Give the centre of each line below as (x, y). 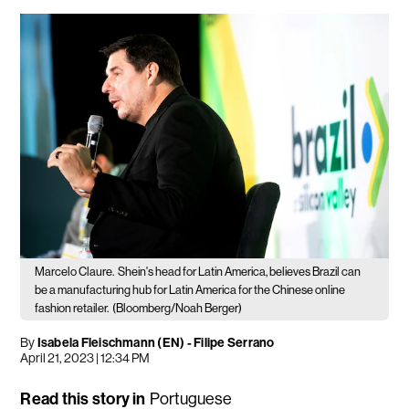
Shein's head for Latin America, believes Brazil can (240, 272)
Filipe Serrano (234, 343)
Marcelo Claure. (75, 272)
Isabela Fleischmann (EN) (111, 343)
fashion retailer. (72, 309)
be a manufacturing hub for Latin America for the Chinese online (190, 290)
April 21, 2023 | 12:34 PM (85, 358)
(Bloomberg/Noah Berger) (178, 309)
